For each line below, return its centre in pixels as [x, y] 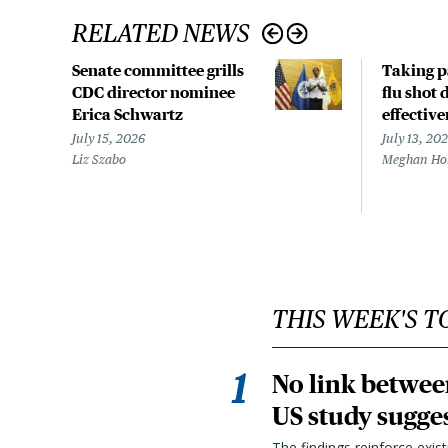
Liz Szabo [99, 159]
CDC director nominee [153, 92]
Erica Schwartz [127, 114]
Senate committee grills [158, 70]
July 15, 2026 [108, 138]
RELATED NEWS [161, 33]
